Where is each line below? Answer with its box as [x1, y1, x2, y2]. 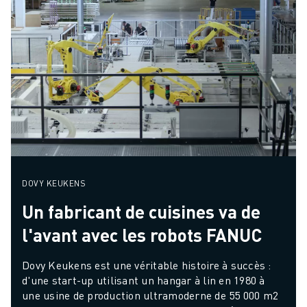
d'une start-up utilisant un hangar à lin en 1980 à [22, 272, 265, 287]
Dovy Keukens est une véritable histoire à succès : [22, 257, 271, 272]
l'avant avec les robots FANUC [22, 223, 262, 246]
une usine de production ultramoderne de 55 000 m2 [22, 287, 279, 302]
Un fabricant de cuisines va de [22, 199, 260, 223]
